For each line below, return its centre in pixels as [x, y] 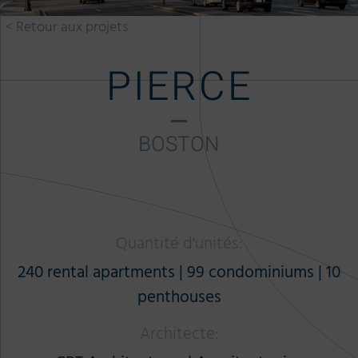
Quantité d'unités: [179, 243]
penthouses [179, 297]
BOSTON [179, 145]
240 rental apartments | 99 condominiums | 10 [179, 272]
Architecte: [179, 334]
